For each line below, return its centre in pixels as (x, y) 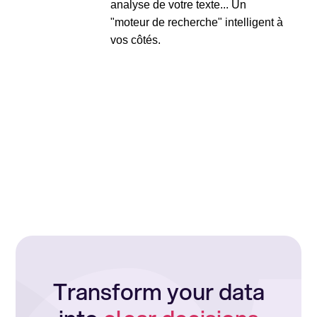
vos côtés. (135, 40)
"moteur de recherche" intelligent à (196, 22)
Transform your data (158, 292)
